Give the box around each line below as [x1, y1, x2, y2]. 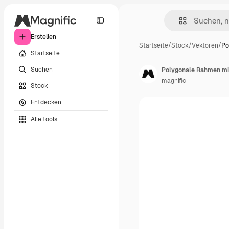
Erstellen [31, 33, 56, 41]
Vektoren [192, 41, 218, 50]
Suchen [31, 65, 53, 74]
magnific [162, 77, 186, 85]
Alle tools [31, 114, 57, 123]
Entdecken [31, 98, 61, 106]
